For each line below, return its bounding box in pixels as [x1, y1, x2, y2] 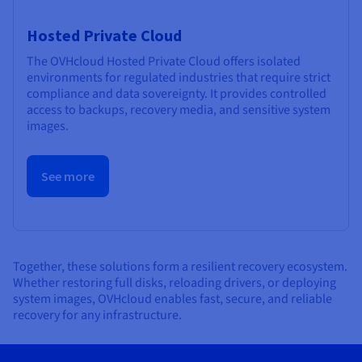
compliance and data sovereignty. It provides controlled [27, 84, 326, 103]
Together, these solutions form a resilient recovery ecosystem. [13, 258, 347, 276]
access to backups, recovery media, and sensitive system [27, 100, 330, 119]
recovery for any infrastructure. [13, 306, 182, 325]
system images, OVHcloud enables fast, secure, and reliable [13, 290, 332, 309]
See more [41, 167, 95, 184]
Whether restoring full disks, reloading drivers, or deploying [13, 274, 336, 293]
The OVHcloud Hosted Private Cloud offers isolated [27, 52, 301, 70]
